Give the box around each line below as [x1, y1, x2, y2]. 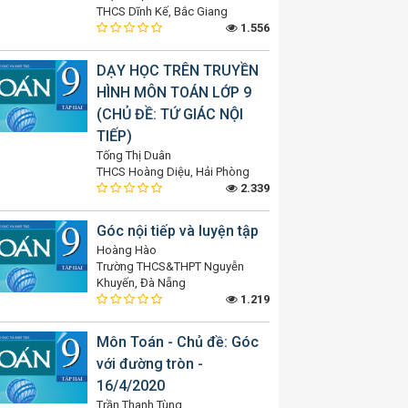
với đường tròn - [97, 355, 203, 372]
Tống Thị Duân [97, 148, 171, 162]
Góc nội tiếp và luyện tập [97, 222, 259, 240]
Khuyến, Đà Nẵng [97, 276, 186, 290]
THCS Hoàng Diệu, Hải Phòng [97, 165, 250, 178]
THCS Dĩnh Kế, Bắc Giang [97, 5, 228, 18]
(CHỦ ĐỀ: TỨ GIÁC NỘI [97, 106, 243, 123]
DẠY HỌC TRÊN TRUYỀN [97, 62, 259, 79]
